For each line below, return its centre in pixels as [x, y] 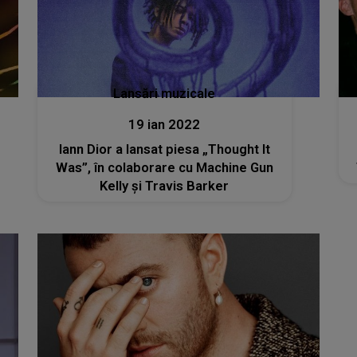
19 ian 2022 [165, 125]
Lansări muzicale [165, 94]
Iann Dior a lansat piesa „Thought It [164, 150]
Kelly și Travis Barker [165, 186]
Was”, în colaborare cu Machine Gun [164, 168]
